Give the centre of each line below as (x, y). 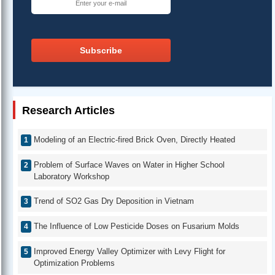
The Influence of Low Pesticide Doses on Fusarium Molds (137, 227)
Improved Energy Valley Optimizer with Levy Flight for (130, 252)
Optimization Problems (74, 263)
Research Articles (68, 111)
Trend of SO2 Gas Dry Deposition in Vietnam (114, 201)
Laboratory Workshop (72, 176)
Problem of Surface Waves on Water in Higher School (129, 165)
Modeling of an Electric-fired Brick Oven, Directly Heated (134, 139)
